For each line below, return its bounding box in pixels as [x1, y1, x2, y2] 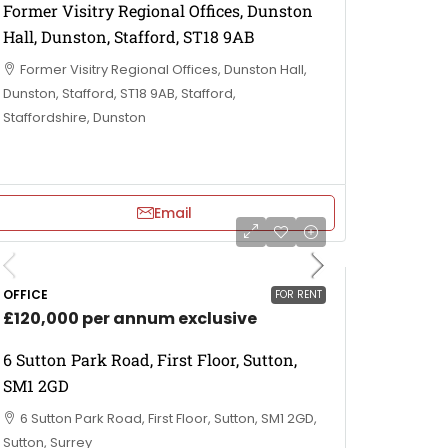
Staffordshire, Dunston [3, 107, 146, 127]
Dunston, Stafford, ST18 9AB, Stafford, [3, 83, 236, 103]
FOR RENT [275, 286, 322, 302]
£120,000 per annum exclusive [3, 306, 257, 330]
